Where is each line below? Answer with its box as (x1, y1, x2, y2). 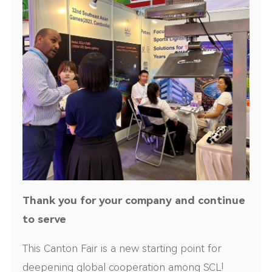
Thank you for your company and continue (22, 194, 246, 206)
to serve (22, 212, 67, 225)
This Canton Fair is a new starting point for (22, 242, 222, 255)
